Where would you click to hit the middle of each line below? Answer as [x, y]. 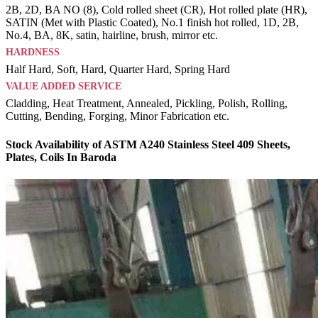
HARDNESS [33, 53]
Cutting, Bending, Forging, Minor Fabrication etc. [117, 116]
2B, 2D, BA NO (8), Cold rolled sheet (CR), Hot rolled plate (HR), [157, 10]
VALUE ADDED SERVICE [64, 87]
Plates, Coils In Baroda [61, 157]
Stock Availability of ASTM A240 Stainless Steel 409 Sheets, [148, 144]
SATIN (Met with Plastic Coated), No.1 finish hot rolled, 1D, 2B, [152, 23]
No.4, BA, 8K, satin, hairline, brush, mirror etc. [112, 35]
